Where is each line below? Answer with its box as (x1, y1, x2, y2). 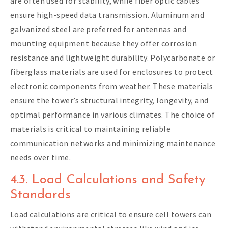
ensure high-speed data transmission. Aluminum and (10, 9, 204, 20)
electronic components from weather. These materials (10, 80, 213, 91)
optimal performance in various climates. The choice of (10, 109, 215, 120)
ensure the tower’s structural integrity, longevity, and (10, 95, 209, 105)
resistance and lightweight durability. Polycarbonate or (10, 52, 215, 63)
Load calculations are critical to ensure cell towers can (10, 209, 212, 219)
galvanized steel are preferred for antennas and (10, 23, 187, 34)
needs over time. (10, 152, 71, 162)
